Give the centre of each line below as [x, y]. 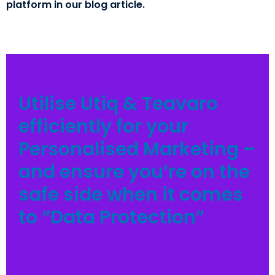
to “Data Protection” [111, 218]
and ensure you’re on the [134, 172]
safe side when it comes [131, 195]
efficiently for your [103, 127]
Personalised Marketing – [137, 149]
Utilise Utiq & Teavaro [118, 104]
